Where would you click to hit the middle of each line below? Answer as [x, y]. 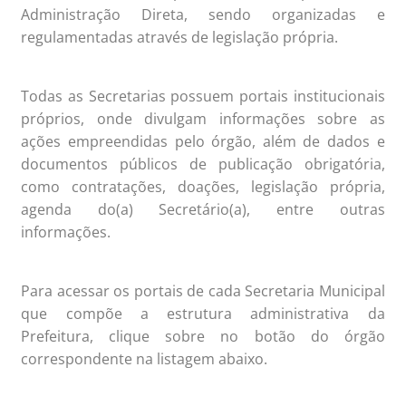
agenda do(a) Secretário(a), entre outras [203, 210]
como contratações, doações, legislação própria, [203, 187]
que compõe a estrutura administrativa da [203, 314]
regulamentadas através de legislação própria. [180, 38]
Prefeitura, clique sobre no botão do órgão [203, 337]
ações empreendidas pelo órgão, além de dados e [203, 142]
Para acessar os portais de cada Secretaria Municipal [203, 291]
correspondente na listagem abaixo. [145, 359]
